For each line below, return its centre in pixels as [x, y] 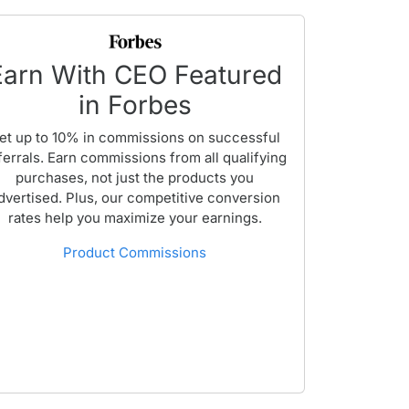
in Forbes [135, 105]
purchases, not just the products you [135, 178]
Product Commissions [135, 253]
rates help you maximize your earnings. [135, 218]
